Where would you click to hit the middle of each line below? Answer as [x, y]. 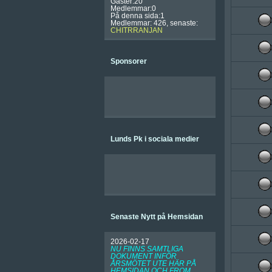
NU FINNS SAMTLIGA [147, 249]
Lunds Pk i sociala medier [155, 139]
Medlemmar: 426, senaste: [154, 23]
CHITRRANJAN [137, 30]
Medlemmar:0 [133, 8]
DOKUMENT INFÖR [144, 256]
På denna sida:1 [138, 16]
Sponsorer [129, 61]
